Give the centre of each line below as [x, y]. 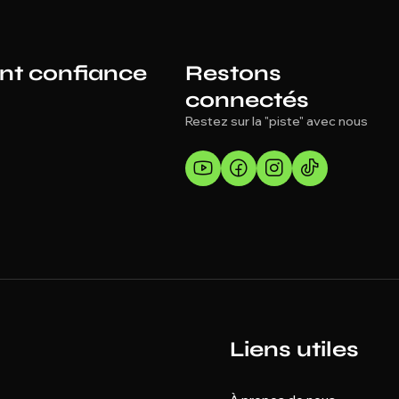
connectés [247, 100]
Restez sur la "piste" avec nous [277, 121]
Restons [233, 73]
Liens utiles [294, 350]
